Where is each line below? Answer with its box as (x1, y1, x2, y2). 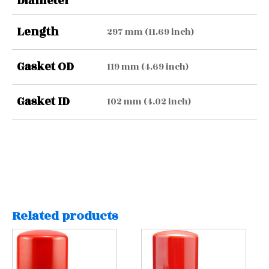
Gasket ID (17, 93, 70, 110)
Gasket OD (17, 58, 74, 75)
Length (17, 23, 59, 40)
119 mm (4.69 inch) (107, 60, 189, 74)
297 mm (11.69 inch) (107, 25, 194, 39)
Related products (12, 207, 118, 225)
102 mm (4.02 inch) (107, 95, 191, 109)
